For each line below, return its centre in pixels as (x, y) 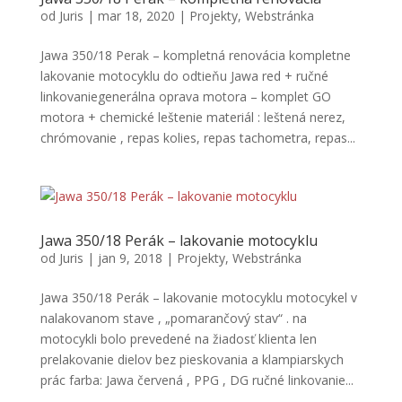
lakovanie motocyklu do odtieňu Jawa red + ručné (184, 76)
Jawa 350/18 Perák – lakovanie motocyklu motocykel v (198, 297)
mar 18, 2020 (136, 16)
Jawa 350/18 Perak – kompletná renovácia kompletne (195, 55)
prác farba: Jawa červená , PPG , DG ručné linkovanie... (197, 380)
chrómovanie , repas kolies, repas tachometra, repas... (197, 138)
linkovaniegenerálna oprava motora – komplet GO (185, 96)
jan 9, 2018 (130, 258)
